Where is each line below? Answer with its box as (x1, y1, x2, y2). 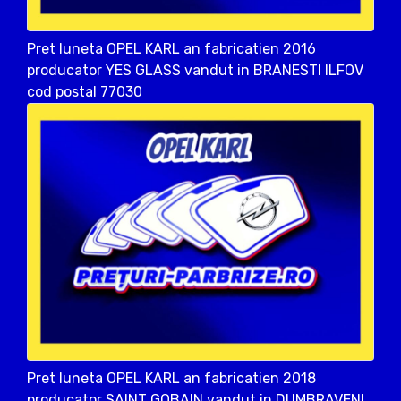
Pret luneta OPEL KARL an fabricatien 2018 (27, 370, 316, 388)
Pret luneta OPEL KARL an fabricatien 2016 (27, 39, 316, 57)
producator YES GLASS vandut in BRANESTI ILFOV (27, 61, 363, 79)
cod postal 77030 (27, 82, 142, 100)
